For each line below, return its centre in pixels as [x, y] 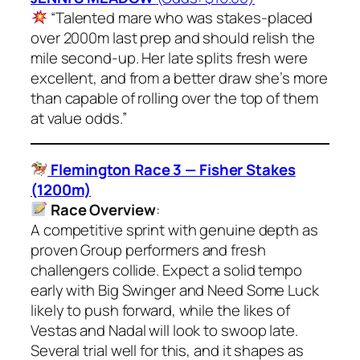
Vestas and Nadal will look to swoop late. [164, 330]
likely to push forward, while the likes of [160, 310]
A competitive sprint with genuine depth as [174, 229]
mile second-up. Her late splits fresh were [169, 57]
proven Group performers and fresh [148, 250]
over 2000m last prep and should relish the [173, 37]
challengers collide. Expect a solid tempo [166, 270]
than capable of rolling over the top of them [174, 98]
